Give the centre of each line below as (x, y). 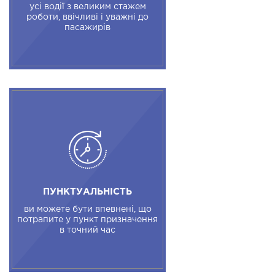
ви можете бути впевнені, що (87, 210)
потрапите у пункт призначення (87, 220)
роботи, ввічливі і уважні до (87, 17)
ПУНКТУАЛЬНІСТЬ (87, 192)
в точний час (87, 230)
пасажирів (87, 28)
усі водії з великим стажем (87, 7)
